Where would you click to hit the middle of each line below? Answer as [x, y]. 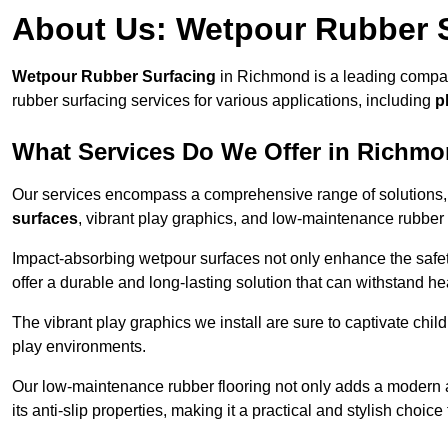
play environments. [79, 347]
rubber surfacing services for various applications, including [223, 101]
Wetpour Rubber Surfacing [114, 77]
